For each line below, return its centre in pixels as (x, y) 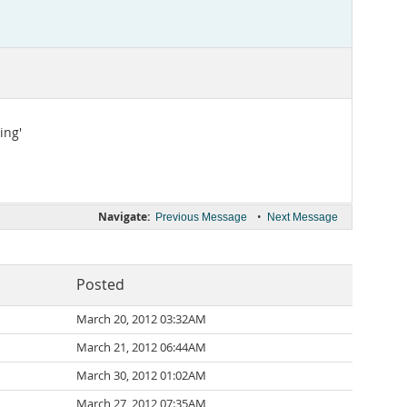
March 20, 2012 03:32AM (141, 319)
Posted (100, 285)
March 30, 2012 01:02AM (141, 376)
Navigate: (124, 217)
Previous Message (201, 217)
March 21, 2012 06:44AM (141, 347)
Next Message (303, 217)
